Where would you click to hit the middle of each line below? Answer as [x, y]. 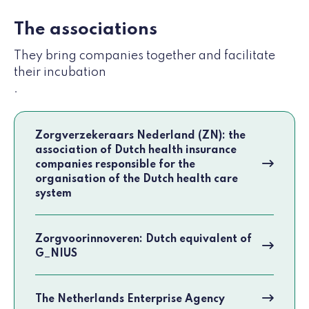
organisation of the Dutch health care [137, 180]
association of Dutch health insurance [136, 151]
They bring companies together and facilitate [144, 56]
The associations [86, 30]
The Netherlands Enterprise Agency [130, 300]
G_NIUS [56, 254]
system [53, 194]
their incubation [60, 73]
